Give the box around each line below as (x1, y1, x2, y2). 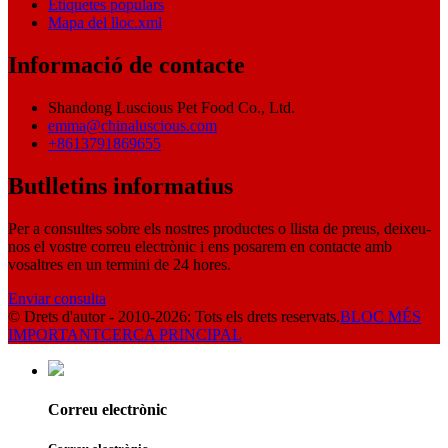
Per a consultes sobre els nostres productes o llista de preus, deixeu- (8, 219, 431, 237)
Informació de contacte (8, 52, 245, 79)
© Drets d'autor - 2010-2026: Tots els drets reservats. (8, 307, 340, 325)
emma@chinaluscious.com (48, 116, 217, 134)
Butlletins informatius (8, 172, 233, 199)
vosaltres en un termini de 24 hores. (8, 255, 231, 273)
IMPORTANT (8, 325, 101, 343)
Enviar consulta (8, 289, 106, 307)
